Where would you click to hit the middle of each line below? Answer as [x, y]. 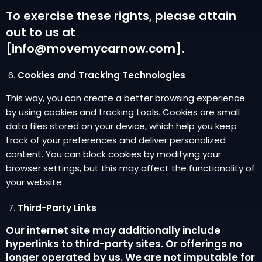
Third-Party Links [57, 208]
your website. [35, 182]
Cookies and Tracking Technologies [101, 75]
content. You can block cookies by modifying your [113, 154]
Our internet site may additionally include [113, 230]
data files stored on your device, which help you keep [121, 126]
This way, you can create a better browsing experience [125, 98]
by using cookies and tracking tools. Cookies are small [123, 112]
